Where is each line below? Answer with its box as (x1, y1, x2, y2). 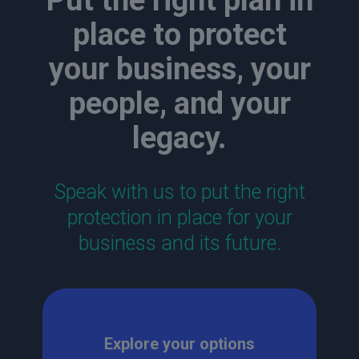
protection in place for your (67, 206, 292, 230)
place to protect (72, 17, 287, 53)
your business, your (48, 51, 311, 87)
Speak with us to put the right (54, 180, 305, 204)
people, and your (68, 86, 291, 122)
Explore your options (104, 334, 255, 354)
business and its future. (78, 232, 281, 256)
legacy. (132, 120, 227, 156)
